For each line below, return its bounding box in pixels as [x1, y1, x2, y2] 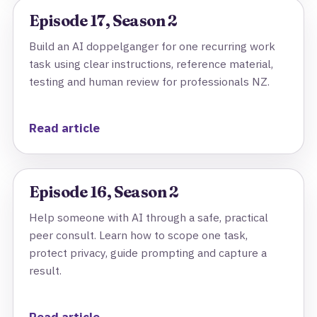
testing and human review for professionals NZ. [29, 74, 270, 88]
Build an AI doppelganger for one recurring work [29, 39, 275, 53]
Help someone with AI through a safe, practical [29, 210, 268, 224]
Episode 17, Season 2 [29, 11, 177, 30]
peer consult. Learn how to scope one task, [29, 228, 248, 242]
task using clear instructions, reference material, [29, 57, 273, 71]
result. [29, 263, 62, 277]
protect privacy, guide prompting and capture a [29, 246, 267, 260]
